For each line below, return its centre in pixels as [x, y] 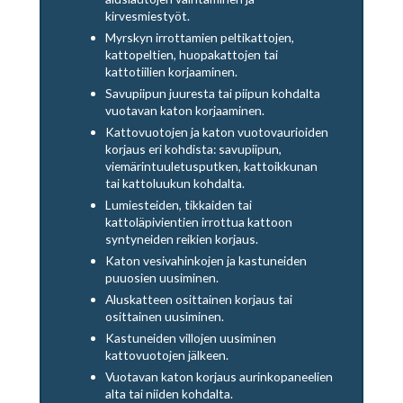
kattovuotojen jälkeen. [167, 355]
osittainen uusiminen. [165, 317]
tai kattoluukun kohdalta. [175, 184]
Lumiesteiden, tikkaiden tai [179, 205]
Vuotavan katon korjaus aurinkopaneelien [219, 377]
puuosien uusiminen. [162, 278]
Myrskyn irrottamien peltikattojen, [200, 38]
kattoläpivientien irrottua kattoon [199, 222]
